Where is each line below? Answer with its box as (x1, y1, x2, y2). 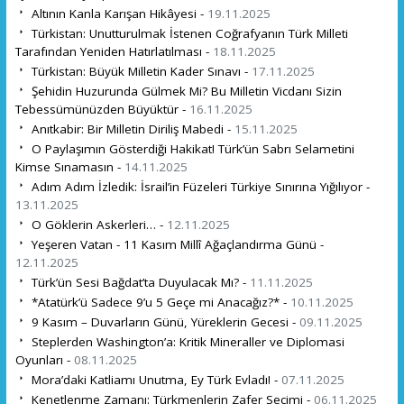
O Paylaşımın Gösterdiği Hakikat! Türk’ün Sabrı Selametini (27, 140, 354, 157)
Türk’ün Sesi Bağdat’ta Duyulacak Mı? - (27, 273, 250, 290)
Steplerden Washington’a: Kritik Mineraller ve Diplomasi (27, 333, 344, 350)
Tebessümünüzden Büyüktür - (14, 100, 189, 117)
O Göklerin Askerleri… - (27, 216, 167, 233)
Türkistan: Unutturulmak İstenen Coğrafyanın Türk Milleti (27, 24, 348, 41)
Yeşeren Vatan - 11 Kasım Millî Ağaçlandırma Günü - (27, 235, 324, 252)
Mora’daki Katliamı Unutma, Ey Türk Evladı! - (27, 371, 281, 388)
